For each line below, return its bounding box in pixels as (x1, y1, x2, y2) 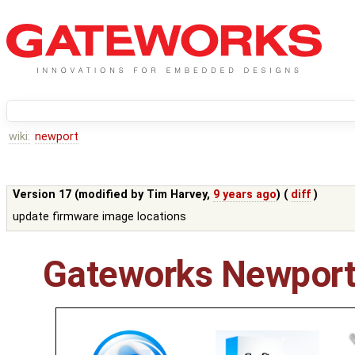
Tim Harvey (147, 188, 208, 202)
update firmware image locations (13, 210, 187, 224)
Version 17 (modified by (13, 188, 147, 202)
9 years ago (213, 188, 277, 202)
